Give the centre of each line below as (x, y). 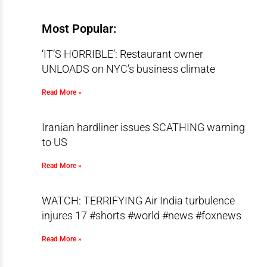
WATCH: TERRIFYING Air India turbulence (138, 201)
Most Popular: (79, 29)
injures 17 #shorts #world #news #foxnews (141, 215)
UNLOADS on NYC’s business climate (128, 69)
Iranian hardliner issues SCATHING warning (143, 127)
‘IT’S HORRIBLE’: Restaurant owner (122, 54)
